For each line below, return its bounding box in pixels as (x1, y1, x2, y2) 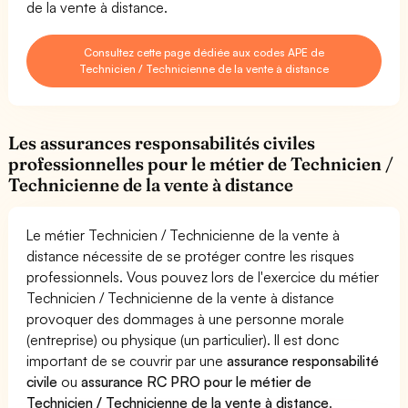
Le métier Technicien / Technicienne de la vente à (26, 225, 341, 244)
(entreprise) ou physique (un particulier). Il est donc (26, 330, 340, 349)
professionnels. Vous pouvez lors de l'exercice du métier (26, 267, 380, 286)
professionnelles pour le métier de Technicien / (8, 152, 394, 175)
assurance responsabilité (227, 351, 380, 370)
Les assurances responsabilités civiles (8, 131, 316, 154)
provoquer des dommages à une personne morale (26, 309, 345, 328)
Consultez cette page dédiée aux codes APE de (83, 45, 325, 59)
